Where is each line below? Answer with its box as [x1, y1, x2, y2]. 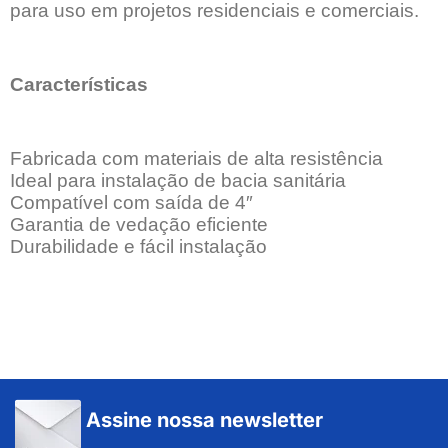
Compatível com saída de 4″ [10, 191, 253, 213]
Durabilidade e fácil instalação [10, 235, 267, 257]
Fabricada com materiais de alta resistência [10, 147, 383, 169]
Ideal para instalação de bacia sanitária [10, 169, 346, 191]
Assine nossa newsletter [86, 407, 323, 432]
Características [10, 73, 148, 95]
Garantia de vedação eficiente [10, 213, 268, 235]
